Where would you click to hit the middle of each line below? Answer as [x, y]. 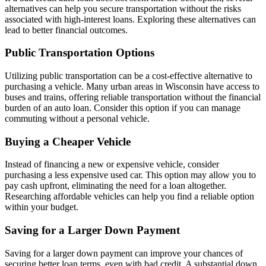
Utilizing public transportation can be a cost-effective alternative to [129, 75]
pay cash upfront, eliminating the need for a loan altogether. [115, 186]
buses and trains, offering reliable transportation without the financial [133, 97]
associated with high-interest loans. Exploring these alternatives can [130, 19]
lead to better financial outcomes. [66, 30]
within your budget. [42, 207]
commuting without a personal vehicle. [77, 118]
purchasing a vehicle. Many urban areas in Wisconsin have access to [132, 86]
